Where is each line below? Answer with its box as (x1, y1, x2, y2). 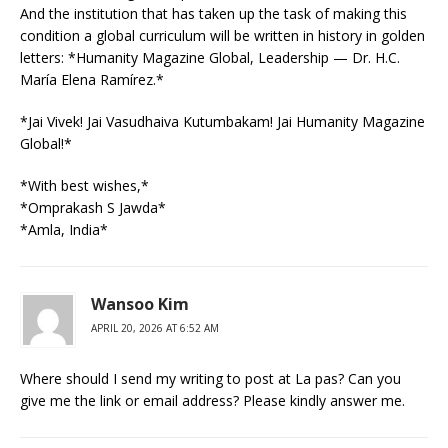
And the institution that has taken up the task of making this (20, 3, 407, 23)
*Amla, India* (20, 219, 108, 239)
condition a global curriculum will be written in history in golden (20, 25, 425, 45)
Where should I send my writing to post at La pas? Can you (20, 368, 401, 388)
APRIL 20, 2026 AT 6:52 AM (91, 320, 219, 335)
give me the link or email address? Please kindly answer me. (20, 390, 405, 410)
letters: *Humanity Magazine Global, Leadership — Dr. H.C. (20, 47, 400, 67)
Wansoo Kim (91, 292, 189, 315)
